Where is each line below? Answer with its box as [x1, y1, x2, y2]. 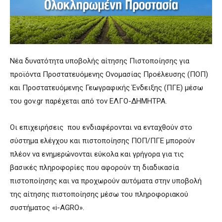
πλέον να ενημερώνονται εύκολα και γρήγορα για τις [10, 149, 184, 159]
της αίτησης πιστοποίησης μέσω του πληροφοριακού [10, 189, 188, 199]
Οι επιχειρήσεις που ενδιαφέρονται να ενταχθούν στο [10, 122, 192, 132]
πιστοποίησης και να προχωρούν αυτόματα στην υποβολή [10, 176, 202, 185]
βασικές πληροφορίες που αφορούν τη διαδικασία [10, 163, 179, 172]
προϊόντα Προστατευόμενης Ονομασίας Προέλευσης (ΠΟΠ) [10, 69, 208, 79]
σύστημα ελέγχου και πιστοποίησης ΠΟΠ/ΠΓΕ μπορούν [10, 136, 195, 145]
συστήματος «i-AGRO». [10, 203, 84, 212]
